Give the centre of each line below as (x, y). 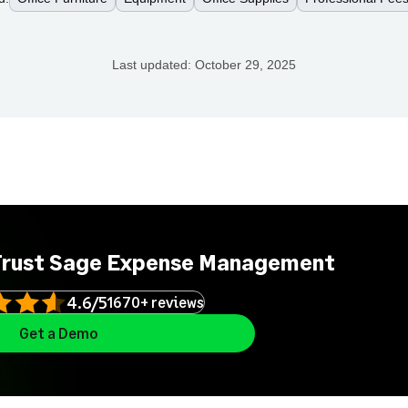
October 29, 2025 (245, 65)
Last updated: (153, 65)
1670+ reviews (155, 302)
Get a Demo (58, 333)
